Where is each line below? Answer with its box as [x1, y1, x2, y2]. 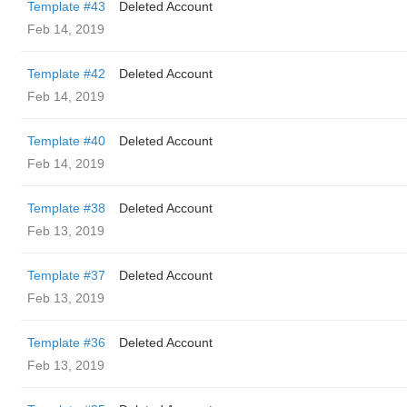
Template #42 [27, 66, 105, 81]
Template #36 [27, 335, 105, 350]
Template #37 [27, 268, 105, 283]
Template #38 [27, 201, 105, 215]
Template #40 [27, 134, 105, 148]
